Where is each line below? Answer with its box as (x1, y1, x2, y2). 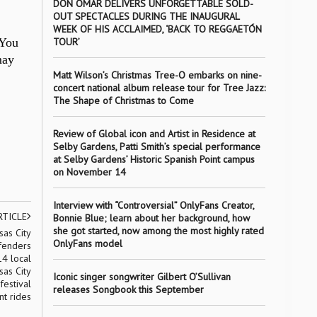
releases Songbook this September (52, 283, 204, 296)
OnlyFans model (52, 237, 122, 250)
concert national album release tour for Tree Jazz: (52, 81, 265, 94)
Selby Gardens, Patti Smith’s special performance (52, 140, 260, 153)
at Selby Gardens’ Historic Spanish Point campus (52, 153, 255, 166)
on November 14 (52, 166, 126, 178)
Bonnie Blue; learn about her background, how (52, 212, 250, 224)
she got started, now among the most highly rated (52, 224, 264, 237)
